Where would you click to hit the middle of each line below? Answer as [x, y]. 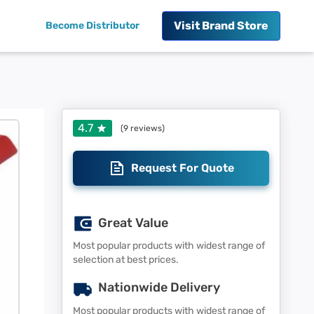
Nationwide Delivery [159, 288]
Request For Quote [182, 168]
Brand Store [235, 26]
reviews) [146, 128]
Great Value [133, 223]
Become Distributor [93, 26]
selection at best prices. [126, 260]
